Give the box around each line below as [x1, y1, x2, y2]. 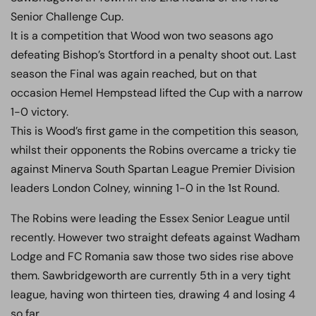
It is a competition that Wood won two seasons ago [11, 28, 273, 43]
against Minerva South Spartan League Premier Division [11, 162, 295, 176]
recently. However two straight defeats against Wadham [11, 230, 300, 245]
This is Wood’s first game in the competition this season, [11, 123, 298, 138]
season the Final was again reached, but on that [11, 66, 257, 81]
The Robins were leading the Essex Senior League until [11, 211, 290, 226]
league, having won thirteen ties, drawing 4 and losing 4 [11, 287, 296, 302]
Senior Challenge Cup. [11, 9, 123, 24]
